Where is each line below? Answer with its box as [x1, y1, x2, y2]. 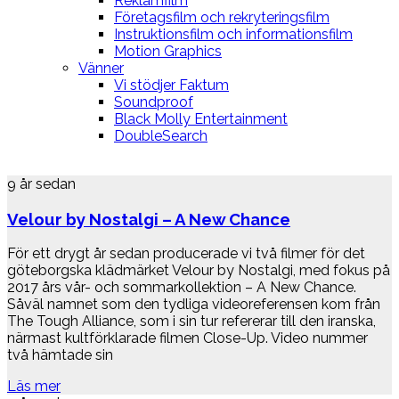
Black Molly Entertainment [114, 110, 288, 127]
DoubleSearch [114, 127, 208, 144]
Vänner [78, 60, 124, 77]
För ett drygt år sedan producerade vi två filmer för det [7, 245, 365, 263]
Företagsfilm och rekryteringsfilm [114, 9, 330, 26]
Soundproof [114, 94, 193, 110]
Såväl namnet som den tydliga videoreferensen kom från [7, 296, 380, 313]
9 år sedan [7, 175, 76, 192]
